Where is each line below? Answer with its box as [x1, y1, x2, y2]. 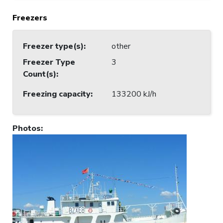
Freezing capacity [23, 88, 91, 100]
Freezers [12, 12, 47, 23]
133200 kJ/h [111, 88, 156, 100]
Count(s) [23, 68, 56, 80]
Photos [12, 122, 41, 134]
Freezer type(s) [23, 40, 84, 52]
